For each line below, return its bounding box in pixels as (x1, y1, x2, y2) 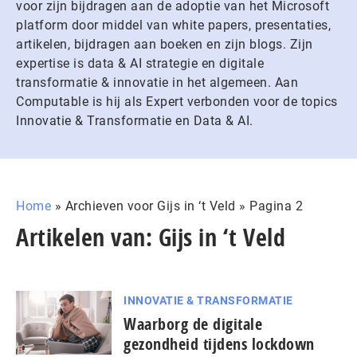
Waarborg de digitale (124, 313, 262, 335)
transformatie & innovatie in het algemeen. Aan (16, 75, 298, 90)
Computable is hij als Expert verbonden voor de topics (16, 94, 338, 109)
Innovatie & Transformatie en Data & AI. (16, 113, 253, 128)
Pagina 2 (249, 198, 303, 214)
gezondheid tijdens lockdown (124, 333, 315, 355)
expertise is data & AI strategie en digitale (16, 56, 264, 71)
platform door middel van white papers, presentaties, (16, 18, 331, 33)
